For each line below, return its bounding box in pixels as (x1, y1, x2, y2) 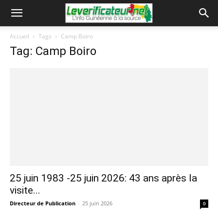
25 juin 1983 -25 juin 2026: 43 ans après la (10, 172, 197, 184)
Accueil (10, 32, 29, 40)
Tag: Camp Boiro (10, 44, 96, 58)
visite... (10, 184, 40, 197)
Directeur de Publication (10, 200, 75, 207)
